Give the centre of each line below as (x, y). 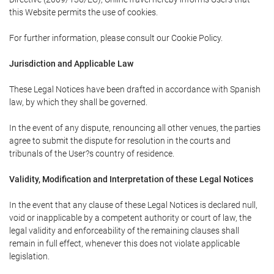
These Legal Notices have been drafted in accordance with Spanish (135, 89)
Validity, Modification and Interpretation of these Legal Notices (131, 179)
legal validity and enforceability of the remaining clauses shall (124, 231)
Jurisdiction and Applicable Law (71, 64)
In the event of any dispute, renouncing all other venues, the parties (135, 128)
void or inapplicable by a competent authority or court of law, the (130, 218)
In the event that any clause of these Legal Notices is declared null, (133, 205)
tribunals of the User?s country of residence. (92, 154)
